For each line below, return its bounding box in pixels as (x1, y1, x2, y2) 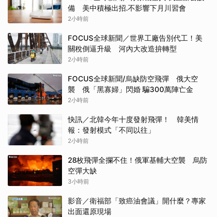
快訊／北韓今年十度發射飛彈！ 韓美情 (68, 115, 199, 124)
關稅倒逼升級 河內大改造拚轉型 (68, 44, 177, 54)
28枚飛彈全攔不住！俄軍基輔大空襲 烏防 (68, 155, 207, 165)
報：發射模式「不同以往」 (68, 125, 155, 135)
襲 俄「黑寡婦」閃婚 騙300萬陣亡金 (68, 85, 193, 94)
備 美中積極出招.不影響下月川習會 (68, 3, 186, 13)
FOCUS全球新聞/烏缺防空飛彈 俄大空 (68, 74, 198, 84)
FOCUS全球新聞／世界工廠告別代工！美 (68, 33, 202, 43)
